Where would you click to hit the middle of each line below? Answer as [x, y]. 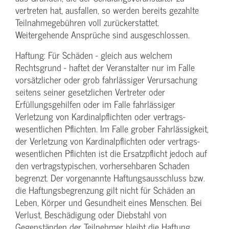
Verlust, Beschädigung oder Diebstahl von [91, 215]
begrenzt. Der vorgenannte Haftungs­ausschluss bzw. [110, 178]
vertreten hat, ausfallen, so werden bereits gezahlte [107, 10]
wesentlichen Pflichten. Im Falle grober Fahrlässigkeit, [112, 129]
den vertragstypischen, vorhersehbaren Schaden [102, 166]
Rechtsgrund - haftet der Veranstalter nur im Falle [105, 67]
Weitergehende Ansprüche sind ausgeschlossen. [102, 35]
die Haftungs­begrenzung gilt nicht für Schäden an [105, 190]
